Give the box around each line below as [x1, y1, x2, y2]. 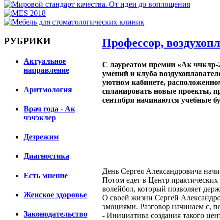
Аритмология [24, 85, 72, 94]
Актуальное [24, 57, 66, 66]
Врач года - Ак [24, 104, 75, 113]
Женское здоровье [24, 191, 87, 199]
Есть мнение [24, 171, 68, 180]
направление [24, 66, 69, 75]
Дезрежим [24, 133, 59, 141]
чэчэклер [24, 113, 56, 122]
